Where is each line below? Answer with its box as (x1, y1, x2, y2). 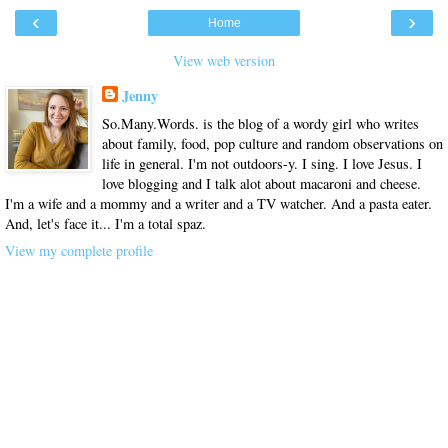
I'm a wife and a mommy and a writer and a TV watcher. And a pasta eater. (5, 193, 432, 213)
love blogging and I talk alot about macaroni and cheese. (101, 173, 421, 193)
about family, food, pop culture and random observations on (101, 133, 443, 153)
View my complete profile (5, 240, 153, 260)
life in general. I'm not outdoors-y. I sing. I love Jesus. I (101, 153, 422, 173)
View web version (173, 51, 275, 71)
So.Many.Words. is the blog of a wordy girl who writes (101, 113, 419, 133)
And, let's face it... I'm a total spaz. (5, 213, 206, 233)
